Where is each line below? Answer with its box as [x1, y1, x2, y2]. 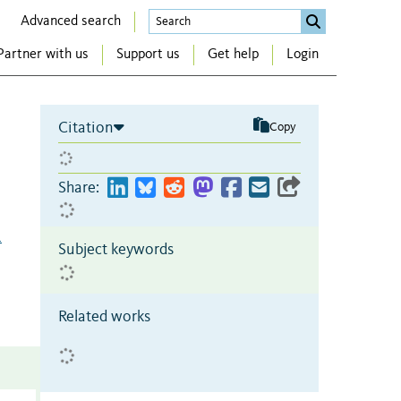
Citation [58, 119, 114, 136]
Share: [58, 179, 99, 196]
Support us [116, 47, 180, 63]
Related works [58, 308, 150, 325]
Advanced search [21, 13, 121, 29]
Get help [208, 47, 259, 63]
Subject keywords [58, 241, 174, 258]
